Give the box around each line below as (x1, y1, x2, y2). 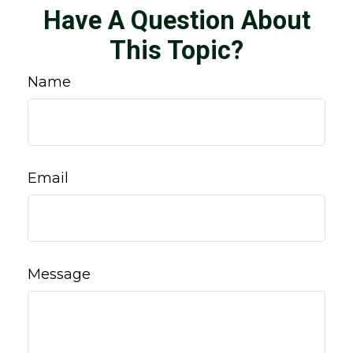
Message (28, 266, 91, 283)
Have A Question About (43, 6, 310, 35)
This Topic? (110, 35, 243, 65)
